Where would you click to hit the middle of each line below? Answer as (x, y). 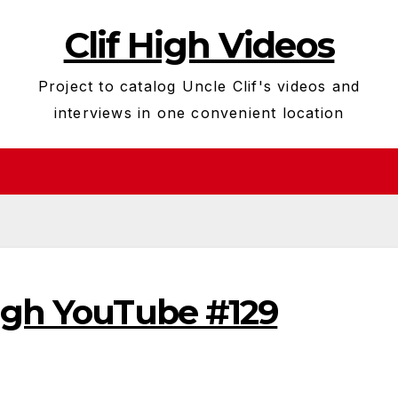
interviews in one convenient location (199, 113)
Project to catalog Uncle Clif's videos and (199, 86)
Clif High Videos (199, 45)
